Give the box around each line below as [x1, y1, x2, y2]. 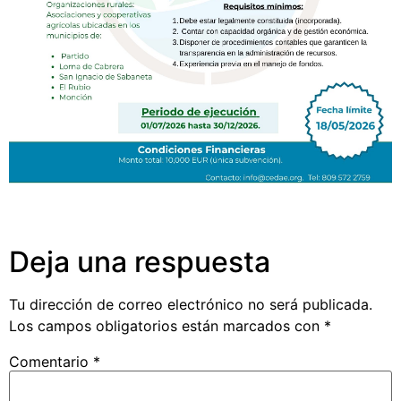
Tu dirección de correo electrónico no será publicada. [9, 294, 372, 313]
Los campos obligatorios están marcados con [9, 316, 324, 335]
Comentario [9, 353, 93, 371]
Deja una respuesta [9, 243, 270, 279]
